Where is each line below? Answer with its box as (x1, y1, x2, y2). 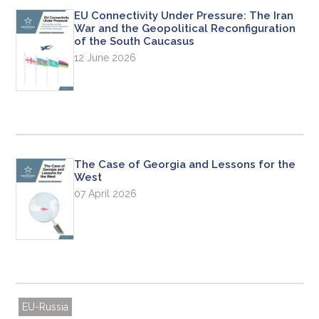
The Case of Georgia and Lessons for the (74, 157, 296, 171)
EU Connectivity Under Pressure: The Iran (74, 9, 294, 22)
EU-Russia (22, 300, 69, 313)
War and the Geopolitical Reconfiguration (74, 21, 296, 35)
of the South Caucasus (74, 34, 195, 48)
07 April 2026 (74, 187, 137, 199)
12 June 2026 (74, 51, 137, 63)
